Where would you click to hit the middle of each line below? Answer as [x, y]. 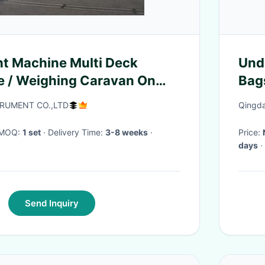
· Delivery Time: [77, 132]
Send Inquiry [51, 203]
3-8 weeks [127, 132]
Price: [251, 132]
